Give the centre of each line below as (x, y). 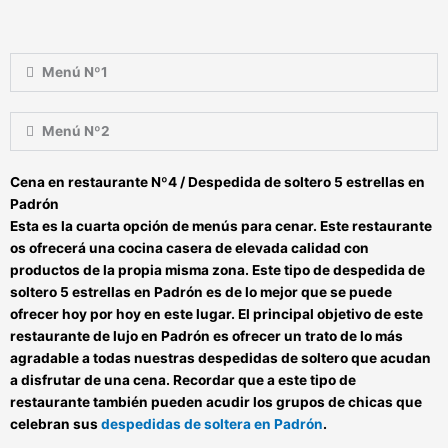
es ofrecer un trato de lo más (308, 336)
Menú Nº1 (75, 72)
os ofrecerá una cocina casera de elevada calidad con (189, 248)
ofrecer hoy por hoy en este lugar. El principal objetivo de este (216, 314)
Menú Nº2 (76, 131)
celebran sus (55, 424)
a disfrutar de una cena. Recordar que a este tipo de (183, 380)
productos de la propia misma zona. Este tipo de (171, 270)
